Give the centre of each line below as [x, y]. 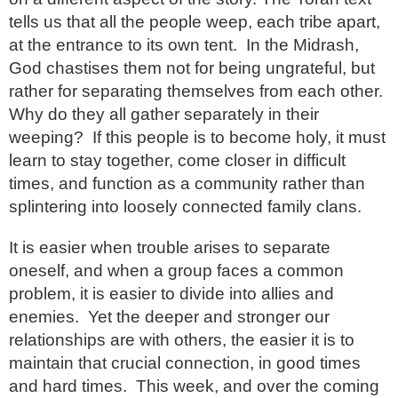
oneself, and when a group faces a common [176, 270]
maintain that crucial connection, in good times [185, 362]
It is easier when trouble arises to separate [170, 247]
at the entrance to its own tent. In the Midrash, [184, 44]
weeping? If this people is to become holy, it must [197, 137]
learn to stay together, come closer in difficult [177, 160]
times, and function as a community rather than [187, 183]
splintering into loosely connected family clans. [185, 206]
